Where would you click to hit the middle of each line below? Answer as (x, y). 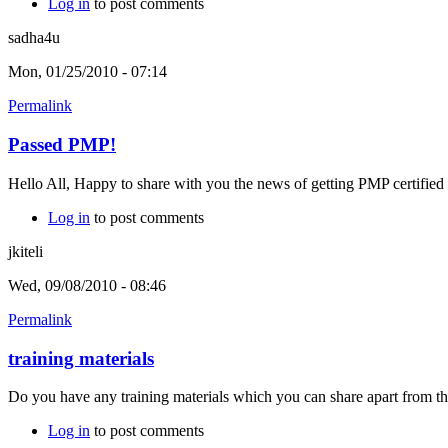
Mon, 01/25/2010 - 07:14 (87, 72)
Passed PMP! (62, 145)
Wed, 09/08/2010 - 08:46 (87, 285)
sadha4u (34, 38)
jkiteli (25, 251)
